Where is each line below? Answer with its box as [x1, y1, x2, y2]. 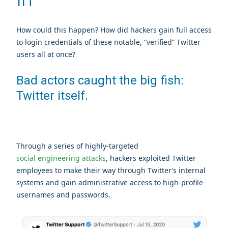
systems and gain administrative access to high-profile [16, 178, 203, 188]
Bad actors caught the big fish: [16, 73, 184, 88]
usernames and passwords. [16, 190, 110, 200]
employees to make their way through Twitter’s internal [16, 165, 206, 176]
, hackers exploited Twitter [106, 153, 196, 163]
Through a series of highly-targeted [16, 141, 138, 151]
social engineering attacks [16, 153, 106, 163]
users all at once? [16, 49, 75, 60]
